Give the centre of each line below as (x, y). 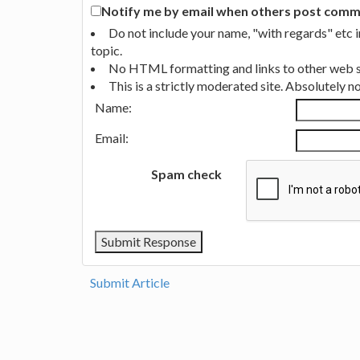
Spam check (186, 174)
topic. (106, 50)
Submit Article (130, 282)
